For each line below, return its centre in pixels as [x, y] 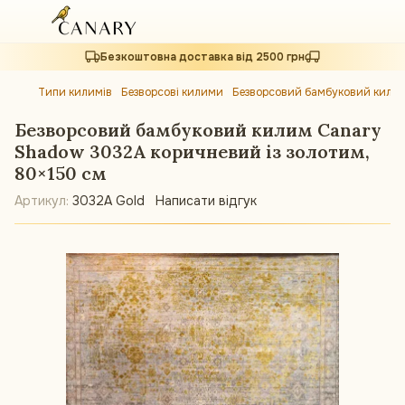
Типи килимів [75, 92]
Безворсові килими [172, 92]
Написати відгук [206, 201]
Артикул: [42, 201]
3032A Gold [107, 201]
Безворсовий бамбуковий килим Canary [198, 130]
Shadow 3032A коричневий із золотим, [192, 151]
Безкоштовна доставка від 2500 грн [202, 57]
